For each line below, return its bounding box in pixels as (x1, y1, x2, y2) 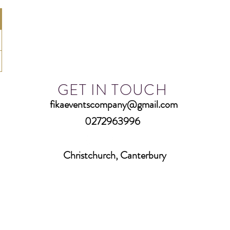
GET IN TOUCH (57, 80, 168, 101)
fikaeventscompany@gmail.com (50, 97, 178, 112)
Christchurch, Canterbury (63, 148, 166, 163)
